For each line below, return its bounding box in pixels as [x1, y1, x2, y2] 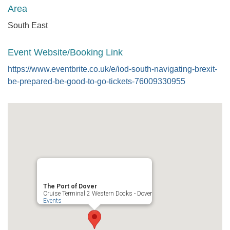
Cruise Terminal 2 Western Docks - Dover [43, 190, 152, 197]
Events [43, 197, 62, 204]
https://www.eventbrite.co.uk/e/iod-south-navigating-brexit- [8, 65, 217, 73]
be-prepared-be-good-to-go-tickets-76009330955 [8, 77, 185, 86]
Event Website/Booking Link [8, 47, 123, 57]
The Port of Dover [43, 183, 97, 190]
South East [8, 21, 48, 30]
